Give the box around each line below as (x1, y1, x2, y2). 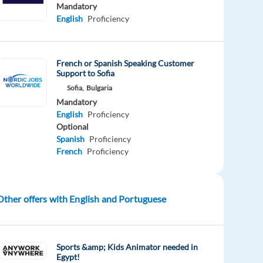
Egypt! (56, 251, 80, 262)
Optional (56, 122, 89, 132)
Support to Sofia (56, 68, 115, 79)
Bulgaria (86, 83, 113, 93)
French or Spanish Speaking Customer (56, 58, 195, 69)
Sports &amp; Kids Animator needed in (56, 241, 198, 252)
